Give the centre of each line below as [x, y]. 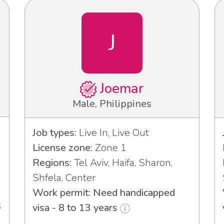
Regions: [52, 162]
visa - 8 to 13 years [76, 207]
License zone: [62, 147]
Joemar [120, 88]
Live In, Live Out [113, 132]
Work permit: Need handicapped [104, 192]
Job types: [54, 132]
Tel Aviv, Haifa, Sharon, [122, 162]
